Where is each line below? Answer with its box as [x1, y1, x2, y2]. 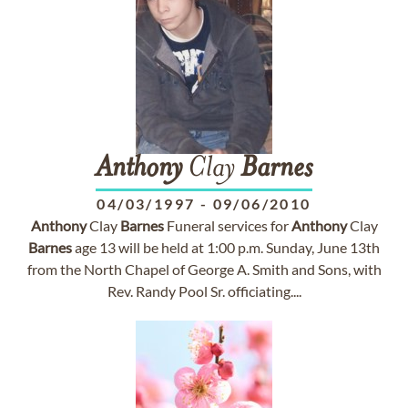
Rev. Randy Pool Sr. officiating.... [107, 282, 301, 300]
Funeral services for [163, 217, 291, 234]
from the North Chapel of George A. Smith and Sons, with [26, 260, 382, 278]
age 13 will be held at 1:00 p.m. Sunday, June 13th [72, 239, 380, 256]
